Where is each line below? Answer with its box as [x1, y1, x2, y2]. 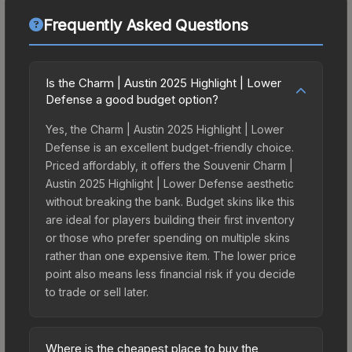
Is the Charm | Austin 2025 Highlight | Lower [46, 75, 281, 90]
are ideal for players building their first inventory [46, 212, 295, 226]
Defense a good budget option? [46, 91, 218, 107]
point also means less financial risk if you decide [46, 266, 295, 280]
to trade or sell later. [46, 284, 148, 299]
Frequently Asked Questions [42, 15, 248, 35]
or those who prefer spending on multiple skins [46, 230, 290, 244]
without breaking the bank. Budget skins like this [46, 194, 295, 208]
